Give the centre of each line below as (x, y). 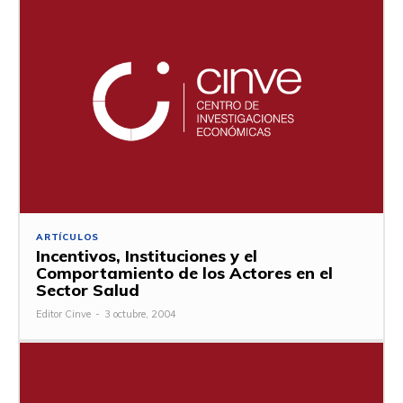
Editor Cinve (63, 313)
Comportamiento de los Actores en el (184, 273)
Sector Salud (88, 290)
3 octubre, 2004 (140, 313)
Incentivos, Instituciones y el (147, 255)
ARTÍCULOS (68, 237)
